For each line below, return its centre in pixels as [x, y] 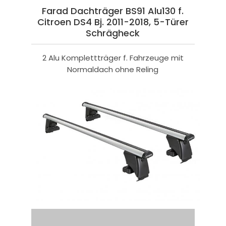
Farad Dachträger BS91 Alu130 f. [113, 11]
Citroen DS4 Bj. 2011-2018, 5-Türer [113, 22]
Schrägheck [113, 33]
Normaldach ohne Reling [113, 69]
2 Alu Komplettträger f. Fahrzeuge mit [113, 58]
